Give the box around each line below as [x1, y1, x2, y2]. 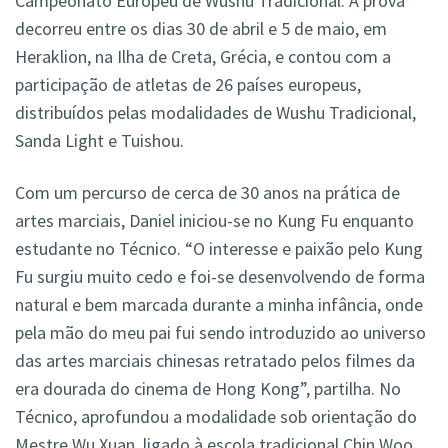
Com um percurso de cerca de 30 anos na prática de [15, 181, 400, 205]
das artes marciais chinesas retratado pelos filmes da [15, 349, 415, 373]
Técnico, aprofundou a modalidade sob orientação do [15, 405, 417, 429]
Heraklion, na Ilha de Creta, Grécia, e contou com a [15, 45, 391, 69]
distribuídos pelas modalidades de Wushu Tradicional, [15, 101, 416, 125]
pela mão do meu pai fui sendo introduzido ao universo [15, 321, 426, 345]
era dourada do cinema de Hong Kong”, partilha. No [15, 377, 401, 401]
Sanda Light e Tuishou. [15, 129, 184, 153]
